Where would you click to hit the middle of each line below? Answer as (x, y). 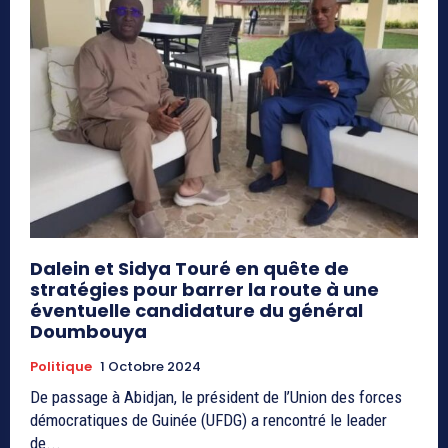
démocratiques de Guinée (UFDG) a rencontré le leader (208, 419)
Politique (61, 366)
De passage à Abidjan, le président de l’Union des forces (216, 396)
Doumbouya (88, 331)
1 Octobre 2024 (150, 366)
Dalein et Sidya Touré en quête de (189, 268)
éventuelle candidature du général (196, 310)
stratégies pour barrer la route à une (204, 289)
